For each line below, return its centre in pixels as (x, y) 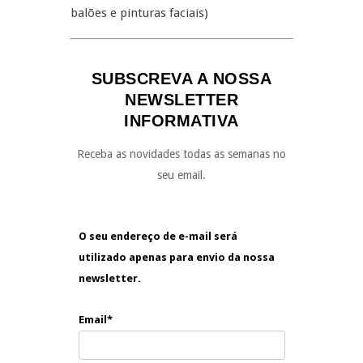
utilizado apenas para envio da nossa (176, 257)
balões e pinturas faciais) (139, 13)
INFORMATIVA (181, 121)
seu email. (181, 175)
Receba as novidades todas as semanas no (181, 154)
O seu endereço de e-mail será (158, 236)
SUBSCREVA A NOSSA (181, 79)
